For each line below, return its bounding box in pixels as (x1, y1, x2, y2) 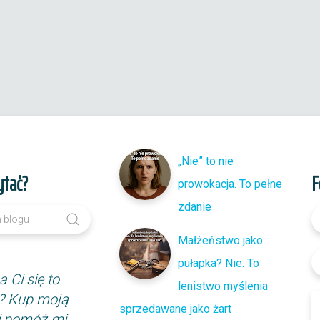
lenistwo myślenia (178, 279, 269, 293)
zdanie (178, 199, 212, 214)
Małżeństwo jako (178, 233, 264, 247)
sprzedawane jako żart (119, 301, 232, 316)
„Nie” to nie (178, 154, 234, 168)
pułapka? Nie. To (178, 256, 260, 270)
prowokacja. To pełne (178, 176, 283, 191)
